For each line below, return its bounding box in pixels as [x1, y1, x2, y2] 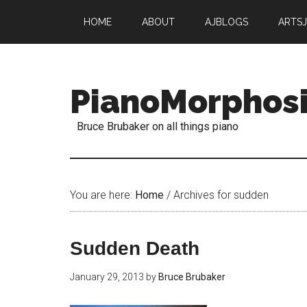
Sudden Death [70, 238, 199, 259]
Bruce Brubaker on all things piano [77, 120, 238, 133]
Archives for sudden [171, 188, 269, 201]
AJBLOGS [205, 16, 248, 27]
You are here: [70, 188, 135, 201]
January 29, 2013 [70, 271, 144, 282]
